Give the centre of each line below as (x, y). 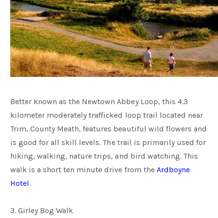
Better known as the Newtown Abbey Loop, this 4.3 (99, 101)
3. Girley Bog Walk (42, 210)
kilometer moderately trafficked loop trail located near (107, 115)
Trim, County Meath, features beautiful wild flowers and (109, 129)
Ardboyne (173, 170)
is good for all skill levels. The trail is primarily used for (108, 142)
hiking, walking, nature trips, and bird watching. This (104, 156)
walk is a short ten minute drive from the (83, 170)
